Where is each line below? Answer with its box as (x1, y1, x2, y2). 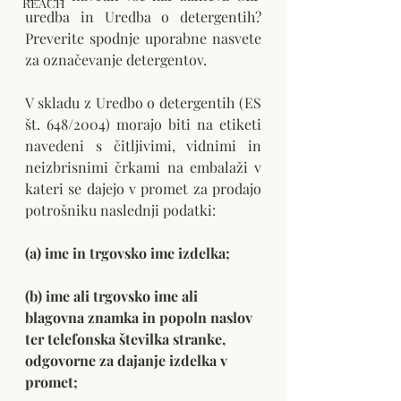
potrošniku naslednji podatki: (25, 200, 216, 219)
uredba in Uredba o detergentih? (25, 7, 261, 26)
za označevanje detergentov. (25, 50, 207, 69)
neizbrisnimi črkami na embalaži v (25, 158, 261, 176)
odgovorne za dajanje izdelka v (25, 351, 231, 370)
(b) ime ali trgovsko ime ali (25, 286, 201, 305)
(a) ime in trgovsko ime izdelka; (25, 243, 230, 262)
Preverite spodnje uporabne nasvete (25, 29, 261, 47)
